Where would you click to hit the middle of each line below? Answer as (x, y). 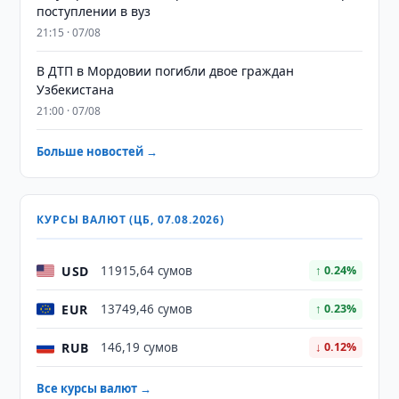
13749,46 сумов (147, 309)
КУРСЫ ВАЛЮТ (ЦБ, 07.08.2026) (130, 220)
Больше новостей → (98, 151)
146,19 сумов (140, 347)
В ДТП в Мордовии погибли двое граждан (166, 71)
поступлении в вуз (94, 11)
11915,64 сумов (147, 271)
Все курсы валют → (94, 388)
